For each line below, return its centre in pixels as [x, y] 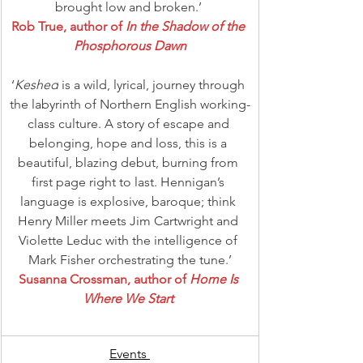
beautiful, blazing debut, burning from [130, 162]
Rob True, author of [68, 26]
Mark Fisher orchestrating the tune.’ [130, 259]
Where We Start [130, 298]
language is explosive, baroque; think [130, 201]
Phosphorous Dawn [130, 45]
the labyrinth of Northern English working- [130, 104]
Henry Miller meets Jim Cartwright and [130, 220]
